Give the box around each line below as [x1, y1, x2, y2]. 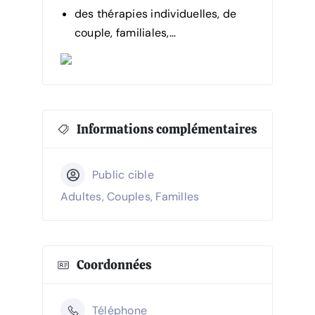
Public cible [92, 167, 154, 183]
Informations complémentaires [77, 121, 257, 138]
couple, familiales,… [75, 25, 176, 41]
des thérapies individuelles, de [75, 6, 237, 22]
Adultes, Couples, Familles [60, 189, 200, 205]
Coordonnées [77, 257, 152, 274]
